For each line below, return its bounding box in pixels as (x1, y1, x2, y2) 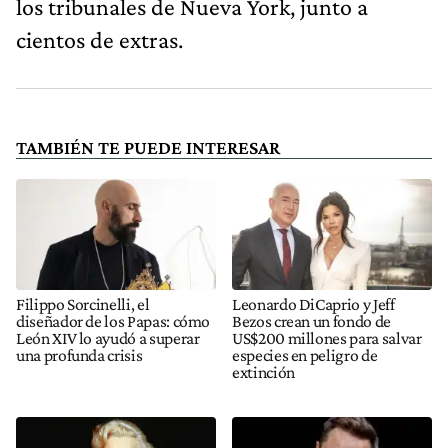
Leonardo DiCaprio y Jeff (232, 293, 395, 314)
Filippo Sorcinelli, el (16, 293, 150, 314)
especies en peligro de (232, 344, 378, 365)
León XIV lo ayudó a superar (16, 327, 200, 348)
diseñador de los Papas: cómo (16, 310, 211, 331)
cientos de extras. (16, 25, 183, 53)
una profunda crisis (16, 344, 143, 365)
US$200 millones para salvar (232, 327, 422, 348)
